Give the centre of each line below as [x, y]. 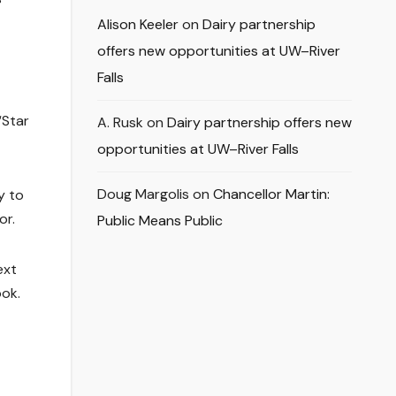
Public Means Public [160, 221]
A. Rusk [120, 123]
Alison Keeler [137, 25]
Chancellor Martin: [271, 194]
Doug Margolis [143, 194]
